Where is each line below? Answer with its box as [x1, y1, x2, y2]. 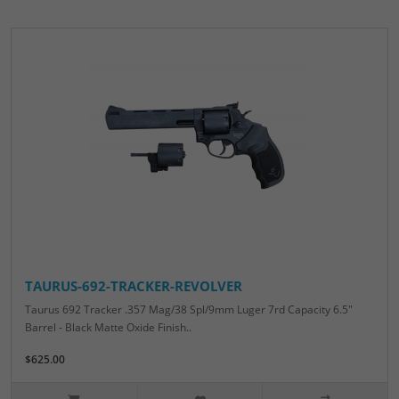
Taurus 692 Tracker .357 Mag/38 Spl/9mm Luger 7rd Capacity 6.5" [25, 302, 353, 318]
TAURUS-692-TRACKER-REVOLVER [25, 277, 242, 296]
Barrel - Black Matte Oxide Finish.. [25, 320, 191, 336]
